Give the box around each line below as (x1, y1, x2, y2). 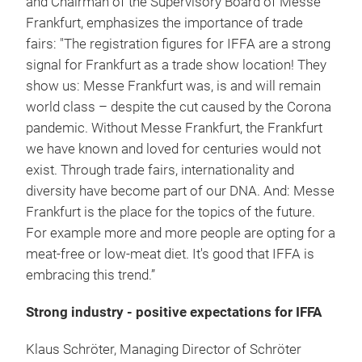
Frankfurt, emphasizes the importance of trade (26, 15, 303, 31)
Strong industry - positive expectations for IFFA (26, 305, 322, 320)
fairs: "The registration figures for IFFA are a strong (26, 36, 330, 52)
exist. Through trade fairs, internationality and (26, 162, 294, 178)
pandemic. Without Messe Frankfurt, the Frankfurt (26, 120, 322, 136)
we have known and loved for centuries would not (26, 141, 321, 157)
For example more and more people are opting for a (26, 225, 335, 241)
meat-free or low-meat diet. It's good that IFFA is (26, 246, 314, 262)
